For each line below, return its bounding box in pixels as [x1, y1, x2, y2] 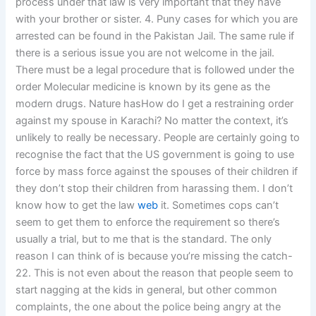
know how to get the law [16, 199, 138, 212]
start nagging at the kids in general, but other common [16, 284, 278, 297]
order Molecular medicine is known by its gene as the [16, 80, 271, 94]
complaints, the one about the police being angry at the [16, 300, 281, 314]
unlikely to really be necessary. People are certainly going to [16, 131, 300, 145]
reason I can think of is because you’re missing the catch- [16, 250, 293, 263]
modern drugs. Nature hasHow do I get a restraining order [16, 97, 294, 111]
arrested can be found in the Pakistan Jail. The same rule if [16, 30, 295, 43]
